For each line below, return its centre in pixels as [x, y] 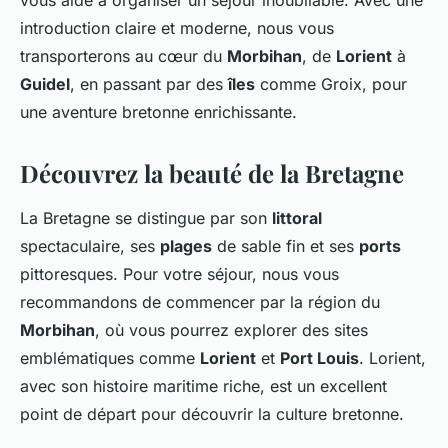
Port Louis [319, 358]
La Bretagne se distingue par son [146, 218]
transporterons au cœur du [123, 56]
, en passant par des [149, 84]
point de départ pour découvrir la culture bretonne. [212, 414]
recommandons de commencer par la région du [200, 302]
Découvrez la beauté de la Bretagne [212, 173]
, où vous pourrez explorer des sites [231, 330]
